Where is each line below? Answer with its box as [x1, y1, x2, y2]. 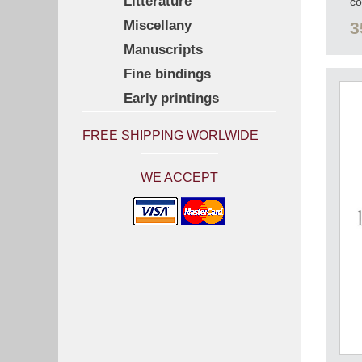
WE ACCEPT [141, 170, 218, 185]
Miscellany [124, 17, 192, 33]
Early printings [124, 90, 219, 106]
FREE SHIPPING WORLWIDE [82, 128, 259, 142]
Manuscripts [124, 41, 203, 57]
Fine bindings [124, 65, 211, 82]
